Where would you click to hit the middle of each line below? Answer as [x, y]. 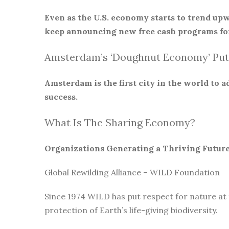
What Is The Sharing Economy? [120, 123]
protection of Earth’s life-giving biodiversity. [131, 210]
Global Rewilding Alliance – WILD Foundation [132, 173]
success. [61, 97]
